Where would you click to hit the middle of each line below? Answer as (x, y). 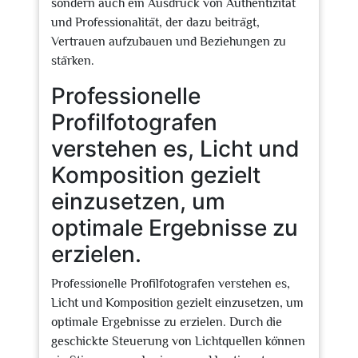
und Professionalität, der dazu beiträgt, (155, 22)
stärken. (73, 61)
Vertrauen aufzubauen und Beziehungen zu (169, 42)
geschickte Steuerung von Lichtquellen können (178, 341)
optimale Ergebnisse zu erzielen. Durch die (167, 322)
